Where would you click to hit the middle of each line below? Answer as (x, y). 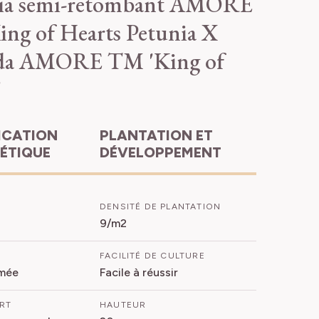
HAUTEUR (123, 304)
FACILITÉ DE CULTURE (152, 255)
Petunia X (172, 32)
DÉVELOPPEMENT (161, 152)
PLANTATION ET (104, 135)
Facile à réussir (139, 272)
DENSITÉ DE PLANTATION (161, 206)
